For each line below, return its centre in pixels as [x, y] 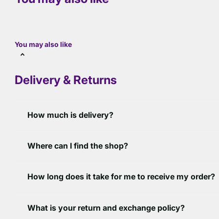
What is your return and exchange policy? [106, 208]
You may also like [43, 44]
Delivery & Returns [66, 80]
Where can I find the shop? [78, 146]
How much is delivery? [70, 115]
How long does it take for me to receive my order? [121, 177]
